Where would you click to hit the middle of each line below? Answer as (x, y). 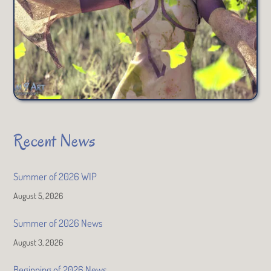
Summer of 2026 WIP (55, 177)
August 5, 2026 (38, 195)
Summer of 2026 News (58, 223)
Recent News (55, 141)
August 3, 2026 (38, 242)
